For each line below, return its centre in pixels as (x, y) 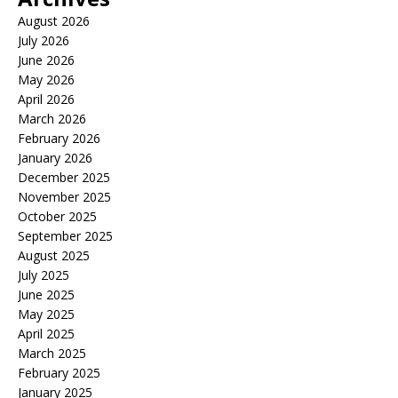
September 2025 (65, 236)
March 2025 (52, 353)
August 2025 (54, 255)
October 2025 (57, 216)
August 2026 (54, 21)
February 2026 (59, 138)
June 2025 (46, 295)
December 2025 (64, 177)
